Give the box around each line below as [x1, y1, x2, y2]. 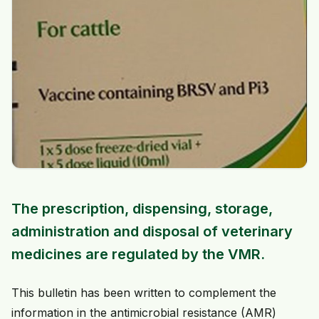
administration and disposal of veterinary [11, 223, 293, 241]
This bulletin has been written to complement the [11, 286, 276, 300]
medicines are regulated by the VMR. [11, 246, 265, 263]
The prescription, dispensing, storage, [11, 200, 273, 218]
